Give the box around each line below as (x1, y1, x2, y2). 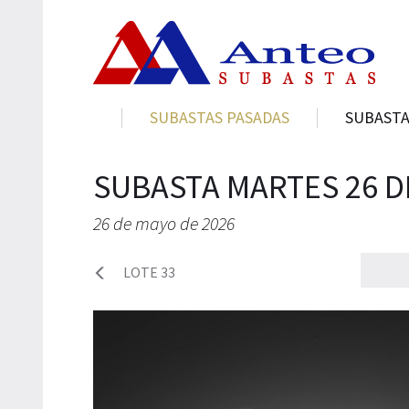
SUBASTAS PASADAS (149, 107, 289, 128)
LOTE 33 (123, 263, 175, 281)
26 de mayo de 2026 (93, 212, 235, 235)
